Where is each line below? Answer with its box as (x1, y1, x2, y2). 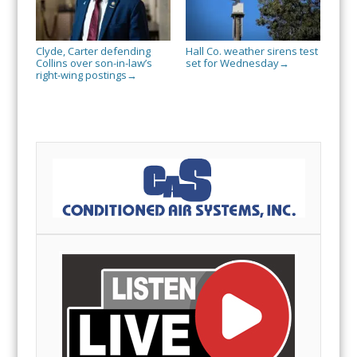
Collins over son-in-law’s (35, 55, 152, 70)
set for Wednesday (185, 55, 279, 70)
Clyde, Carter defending (35, 43, 151, 58)
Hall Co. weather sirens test (185, 43, 318, 58)
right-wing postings (35, 67, 127, 82)
